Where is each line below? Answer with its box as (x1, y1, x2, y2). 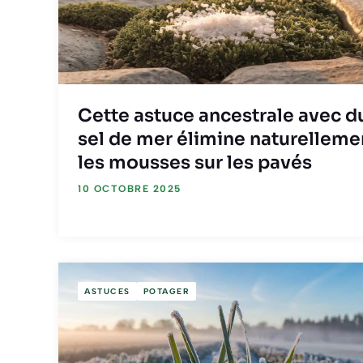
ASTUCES (84, 285, 130, 297)
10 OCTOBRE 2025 (78, 183, 181, 195)
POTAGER (143, 285, 190, 297)
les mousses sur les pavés (78, 152, 312, 174)
